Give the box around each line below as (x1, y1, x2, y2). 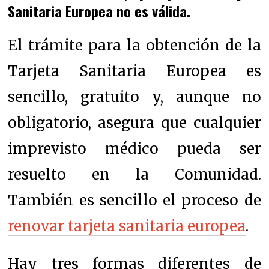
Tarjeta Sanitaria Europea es (8, 61, 261, 80)
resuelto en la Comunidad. (8, 165, 261, 184)
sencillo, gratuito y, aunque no (8, 87, 261, 106)
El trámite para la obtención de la (8, 35, 261, 55)
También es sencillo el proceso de (8, 190, 261, 210)
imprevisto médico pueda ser (8, 139, 261, 158)
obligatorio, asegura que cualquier (8, 113, 261, 132)
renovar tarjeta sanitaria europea (8, 216, 246, 235)
